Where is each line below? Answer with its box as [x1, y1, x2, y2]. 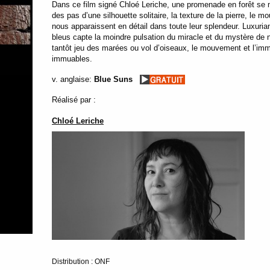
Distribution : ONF [52, 257, 110, 266]
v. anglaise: [52, 74, 92, 84]
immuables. [52, 54, 93, 63]
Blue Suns [94, 74, 133, 84]
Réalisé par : [52, 95, 96, 104]
